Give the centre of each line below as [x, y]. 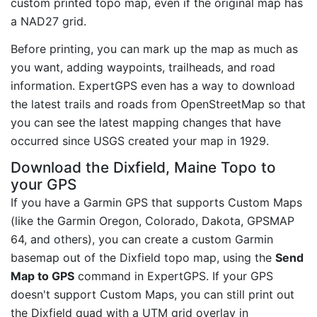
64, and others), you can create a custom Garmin [142, 239]
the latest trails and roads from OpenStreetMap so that [158, 104]
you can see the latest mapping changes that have [146, 123]
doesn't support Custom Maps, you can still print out [152, 294]
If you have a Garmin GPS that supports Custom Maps [156, 202]
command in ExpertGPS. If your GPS [174, 276]
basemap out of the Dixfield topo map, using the [143, 257]
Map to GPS [42, 276]
